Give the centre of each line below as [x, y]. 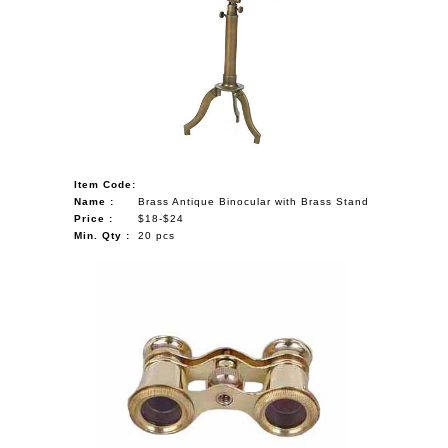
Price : [94, 218]
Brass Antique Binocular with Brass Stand [254, 201]
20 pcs [157, 235]
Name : [94, 201]
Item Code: [105, 184]
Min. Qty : [102, 235]
